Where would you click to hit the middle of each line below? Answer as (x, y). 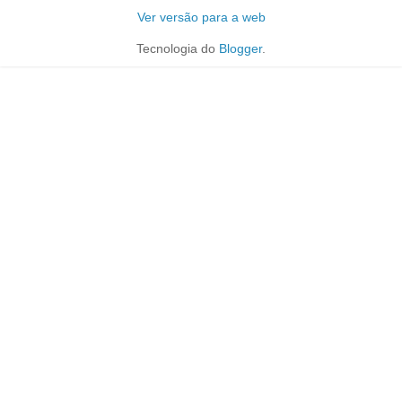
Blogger (240, 48)
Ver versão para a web (201, 17)
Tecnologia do (178, 48)
